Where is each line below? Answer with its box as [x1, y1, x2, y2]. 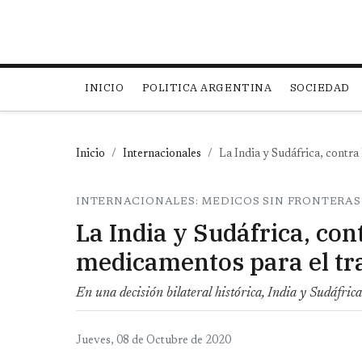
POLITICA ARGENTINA [141, 81, 272, 95]
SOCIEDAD [289, 81, 350, 95]
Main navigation [75, 65, 214, 90]
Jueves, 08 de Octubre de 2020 [76, 335, 231, 347]
